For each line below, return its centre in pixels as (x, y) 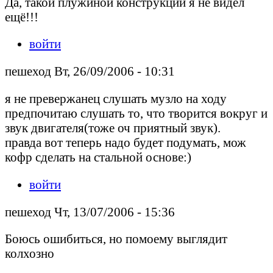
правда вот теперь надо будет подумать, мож (126, 142)
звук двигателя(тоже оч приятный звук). (113, 127)
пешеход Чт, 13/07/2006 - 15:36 (90, 211)
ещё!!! (22, 16)
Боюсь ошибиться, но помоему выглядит (116, 239)
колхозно (30, 253)
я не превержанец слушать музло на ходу (116, 98)
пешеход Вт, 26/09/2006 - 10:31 (90, 71)
